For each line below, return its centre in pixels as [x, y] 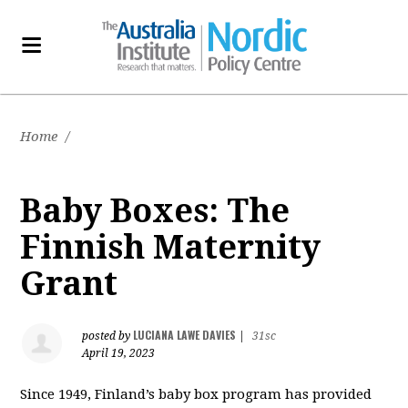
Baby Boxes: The [155, 211]
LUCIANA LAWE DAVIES [185, 335]
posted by [108, 336]
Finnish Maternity [171, 247]
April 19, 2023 [119, 353]
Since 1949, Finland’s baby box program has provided [196, 394]
